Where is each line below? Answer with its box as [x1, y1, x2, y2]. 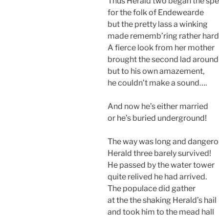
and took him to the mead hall [108, 207, 214, 217]
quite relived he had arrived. [108, 172, 207, 181]
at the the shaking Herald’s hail [108, 195, 217, 205]
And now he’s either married [108, 101, 208, 111]
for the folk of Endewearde [108, 7, 204, 17]
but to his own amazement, [108, 66, 204, 76]
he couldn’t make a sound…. [108, 78, 207, 88]
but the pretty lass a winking [108, 19, 208, 29]
